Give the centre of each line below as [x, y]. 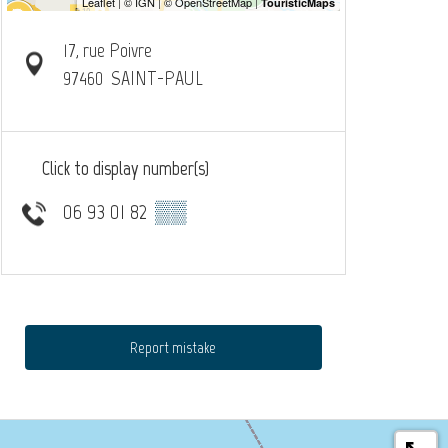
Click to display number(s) [125, 168]
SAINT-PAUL [156, 78]
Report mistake [173, 347]
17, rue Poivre [107, 50]
